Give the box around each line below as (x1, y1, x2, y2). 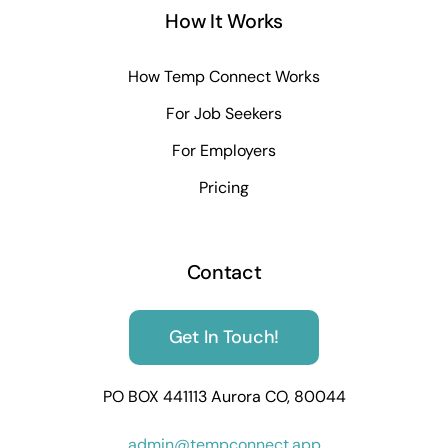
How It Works (165, 7, 283, 34)
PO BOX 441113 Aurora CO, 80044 (102, 385, 346, 407)
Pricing (199, 177, 249, 199)
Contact (186, 258, 262, 285)
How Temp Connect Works (128, 66, 320, 88)
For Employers (172, 140, 276, 162)
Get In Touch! (168, 324, 280, 349)
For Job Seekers (166, 103, 282, 125)
